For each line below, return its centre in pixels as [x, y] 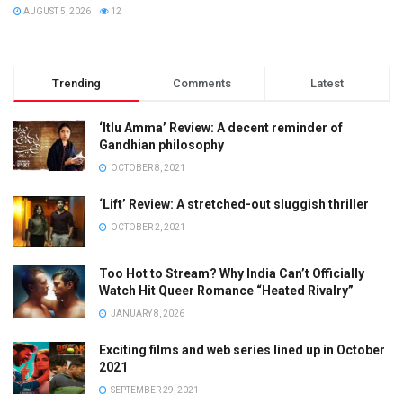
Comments [201, 84]
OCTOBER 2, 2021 [147, 228]
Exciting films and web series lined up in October [242, 350]
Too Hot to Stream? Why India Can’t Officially [232, 274]
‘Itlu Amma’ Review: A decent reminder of [221, 128]
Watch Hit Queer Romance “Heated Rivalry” [226, 291]
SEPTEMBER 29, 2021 [154, 390]
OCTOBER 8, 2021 [147, 168]
